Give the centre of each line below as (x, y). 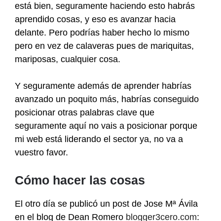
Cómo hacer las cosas (80, 180)
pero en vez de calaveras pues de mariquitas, (104, 46)
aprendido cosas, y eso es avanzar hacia (95, 19)
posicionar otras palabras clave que (85, 112)
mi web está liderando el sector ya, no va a (99, 139)
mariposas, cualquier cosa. (68, 59)
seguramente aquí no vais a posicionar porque (106, 126)
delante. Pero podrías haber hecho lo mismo (102, 32)
